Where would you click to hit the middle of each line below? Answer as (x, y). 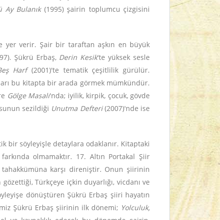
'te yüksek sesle (124, 57)
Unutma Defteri (77, 108)
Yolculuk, (135, 207)
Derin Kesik (78, 57)
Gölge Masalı (28, 96)
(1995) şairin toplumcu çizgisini (97, 9)
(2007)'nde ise (126, 108)
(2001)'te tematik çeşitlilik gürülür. (89, 70)
